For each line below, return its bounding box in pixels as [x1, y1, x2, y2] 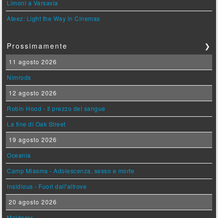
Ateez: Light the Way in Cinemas [7, 14, 100, 23]
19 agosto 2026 [7, 135, 57, 144]
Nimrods [7, 73, 31, 82]
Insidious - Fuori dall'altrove [7, 182, 87, 191]
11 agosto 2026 [7, 57, 57, 66]
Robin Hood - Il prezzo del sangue [7, 104, 106, 113]
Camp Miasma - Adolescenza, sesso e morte [7, 166, 135, 175]
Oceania [7, 151, 31, 160]
